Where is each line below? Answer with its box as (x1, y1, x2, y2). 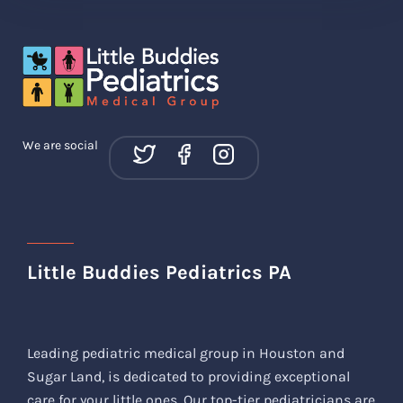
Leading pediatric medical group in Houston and (27, 345, 345, 362)
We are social (22, 138, 98, 153)
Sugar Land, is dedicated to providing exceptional (27, 368, 350, 385)
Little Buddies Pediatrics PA (27, 261, 291, 284)
